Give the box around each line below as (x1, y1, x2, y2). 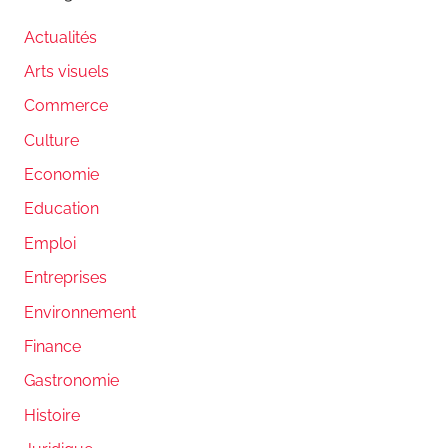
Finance (24, 336, 81, 356)
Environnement (24, 302, 136, 322)
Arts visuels (24, 61, 109, 81)
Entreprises (24, 268, 107, 288)
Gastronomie (24, 371, 119, 391)
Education (24, 199, 99, 219)
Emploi (24, 233, 76, 253)
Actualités (24, 27, 97, 47)
